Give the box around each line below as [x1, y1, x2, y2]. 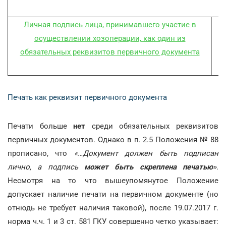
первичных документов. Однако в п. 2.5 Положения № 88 [8, 135, 218, 144]
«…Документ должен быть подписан [74, 149, 219, 158]
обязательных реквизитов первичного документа [20, 47, 200, 56]
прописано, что [8, 149, 74, 158]
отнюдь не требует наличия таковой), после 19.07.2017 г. [8, 203, 218, 212]
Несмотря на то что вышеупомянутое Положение [8, 176, 218, 185]
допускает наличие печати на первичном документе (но [8, 190, 218, 199]
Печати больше [8, 122, 74, 131]
